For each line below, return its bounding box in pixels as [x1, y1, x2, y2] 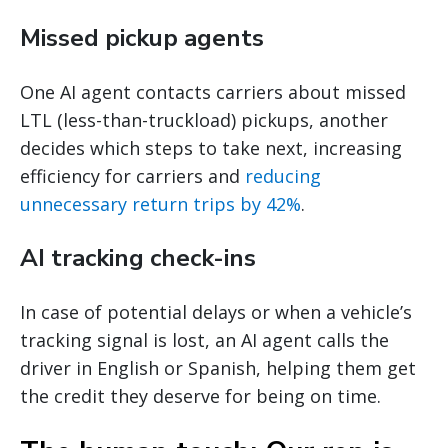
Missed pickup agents [20, 21, 264, 54]
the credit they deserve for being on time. [20, 383, 381, 408]
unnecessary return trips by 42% [20, 191, 301, 216]
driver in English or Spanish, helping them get [20, 355, 416, 380]
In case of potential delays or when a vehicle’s [20, 299, 412, 324]
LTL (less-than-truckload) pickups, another [20, 107, 388, 132]
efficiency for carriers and [20, 163, 245, 188]
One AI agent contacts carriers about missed [20, 79, 406, 104]
